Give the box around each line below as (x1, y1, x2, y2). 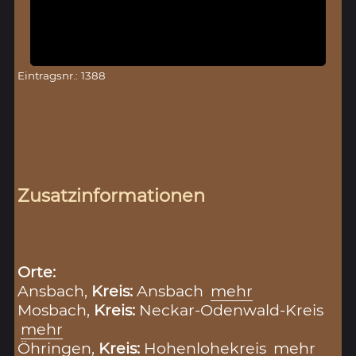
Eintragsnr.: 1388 (17, 69, 106, 83)
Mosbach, (17, 300, 95, 319)
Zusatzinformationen (17, 184, 206, 207)
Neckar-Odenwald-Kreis (139, 300, 324, 319)
